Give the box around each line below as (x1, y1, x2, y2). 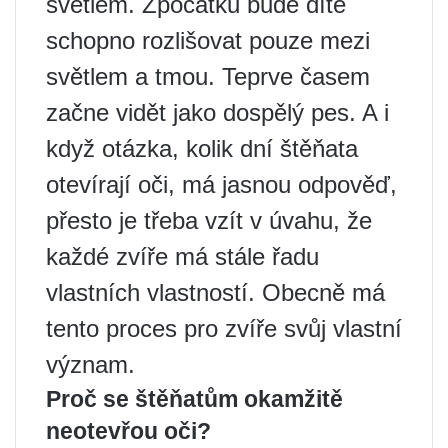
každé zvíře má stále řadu (46, 243, 319, 270)
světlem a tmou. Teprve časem (46, 63, 370, 90)
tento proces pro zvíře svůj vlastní (46, 315, 402, 342)
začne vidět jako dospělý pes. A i (46, 99, 389, 126)
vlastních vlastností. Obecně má (46, 279, 385, 306)
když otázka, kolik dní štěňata (46, 135, 358, 162)
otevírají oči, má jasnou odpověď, (46, 171, 397, 198)
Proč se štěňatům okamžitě (46, 386, 343, 412)
